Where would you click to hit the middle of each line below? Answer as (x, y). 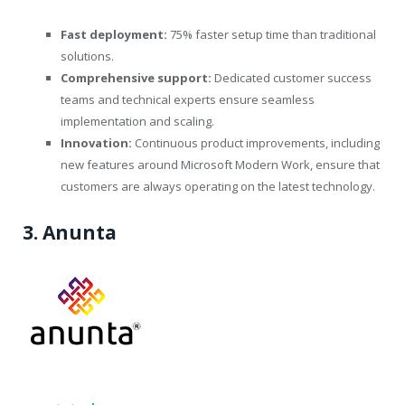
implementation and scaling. (137, 121)
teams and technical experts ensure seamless (188, 99)
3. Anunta (70, 232)
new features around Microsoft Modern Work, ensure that (220, 164)
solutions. (87, 56)
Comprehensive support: (136, 77)
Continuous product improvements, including (256, 142)
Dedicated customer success (292, 77)
